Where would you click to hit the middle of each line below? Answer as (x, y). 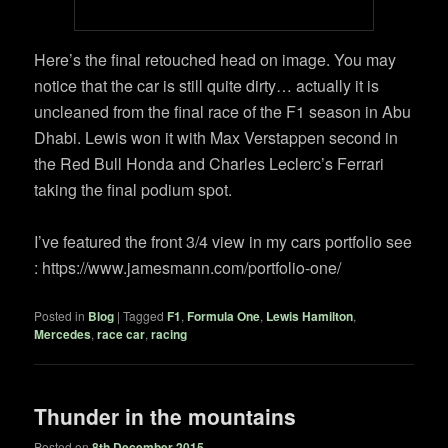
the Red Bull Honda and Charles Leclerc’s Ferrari (209, 163)
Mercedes (63, 333)
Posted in (60, 315)
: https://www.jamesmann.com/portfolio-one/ (188, 267)
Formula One (224, 315)
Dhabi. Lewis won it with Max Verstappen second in (216, 137)
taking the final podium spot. (133, 189)
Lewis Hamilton (310, 315)
